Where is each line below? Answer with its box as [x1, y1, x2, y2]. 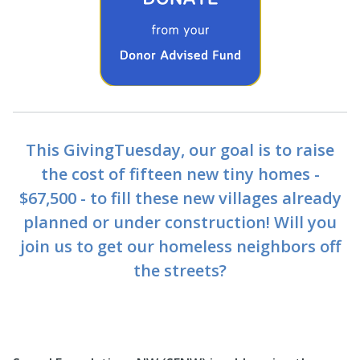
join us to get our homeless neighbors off [19, 235, 341, 257]
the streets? [133, 259, 227, 281]
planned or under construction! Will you [23, 211, 337, 233]
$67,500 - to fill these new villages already [18, 186, 342, 209]
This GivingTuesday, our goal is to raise [26, 138, 334, 161]
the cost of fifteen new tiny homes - [40, 162, 320, 185]
